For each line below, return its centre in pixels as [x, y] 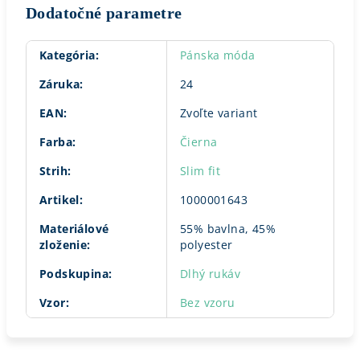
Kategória [67, 55]
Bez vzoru [208, 303]
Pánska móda [218, 55]
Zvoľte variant [219, 113]
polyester [207, 245]
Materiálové [74, 229]
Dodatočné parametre [104, 13]
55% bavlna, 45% [228, 229]
